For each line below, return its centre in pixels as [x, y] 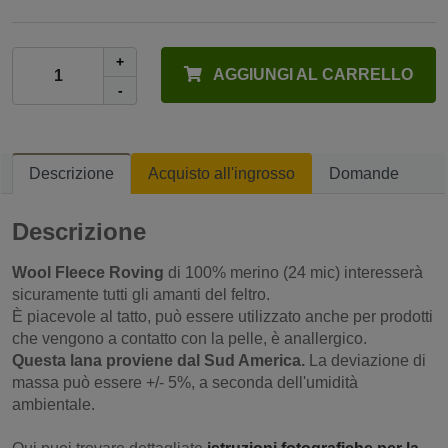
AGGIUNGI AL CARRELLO [312, 75]
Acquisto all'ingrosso [221, 173]
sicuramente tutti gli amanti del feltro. [141, 294]
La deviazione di [365, 360]
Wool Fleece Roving [88, 272]
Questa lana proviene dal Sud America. [158, 360]
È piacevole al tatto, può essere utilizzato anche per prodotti [222, 316]
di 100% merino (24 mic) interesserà [293, 272]
